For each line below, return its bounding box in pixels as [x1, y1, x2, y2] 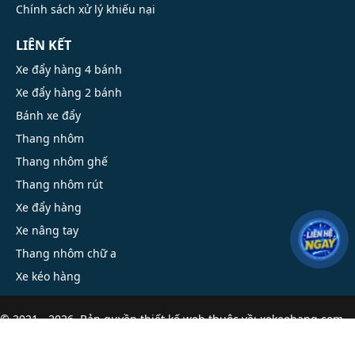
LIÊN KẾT [16, 36, 71, 54]
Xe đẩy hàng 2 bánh [16, 84, 122, 100]
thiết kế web [140, 311, 205, 326]
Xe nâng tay [16, 222, 78, 238]
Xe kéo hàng [16, 268, 81, 284]
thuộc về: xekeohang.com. [205, 311, 346, 326]
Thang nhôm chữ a [16, 245, 116, 261]
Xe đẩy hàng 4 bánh [16, 61, 122, 77]
